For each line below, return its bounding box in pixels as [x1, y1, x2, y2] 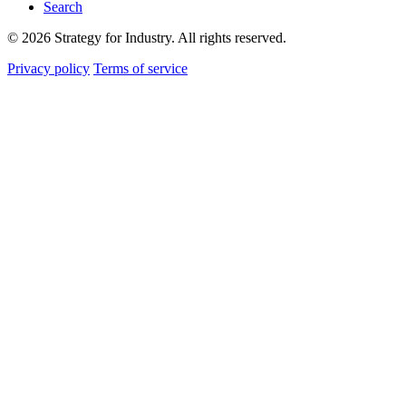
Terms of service [93, 61, 188, 77]
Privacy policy [7, 61, 90, 77]
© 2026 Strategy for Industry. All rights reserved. [7, 30, 286, 46]
